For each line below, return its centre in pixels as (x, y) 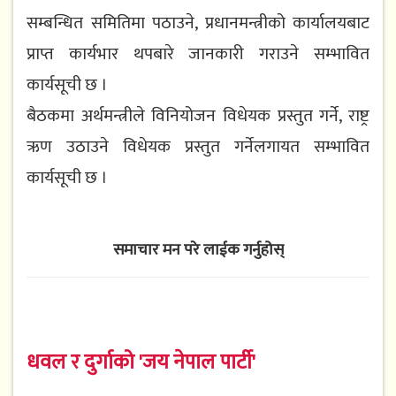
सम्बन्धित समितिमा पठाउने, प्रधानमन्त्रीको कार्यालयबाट (198, 23)
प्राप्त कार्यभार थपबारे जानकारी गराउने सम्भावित (198, 54)
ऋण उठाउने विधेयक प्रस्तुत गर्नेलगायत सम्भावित (198, 147)
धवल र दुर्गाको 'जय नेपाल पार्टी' (141, 363)
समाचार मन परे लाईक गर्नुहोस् (198, 251)
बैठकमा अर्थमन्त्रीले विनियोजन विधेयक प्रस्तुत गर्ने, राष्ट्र (198, 116)
